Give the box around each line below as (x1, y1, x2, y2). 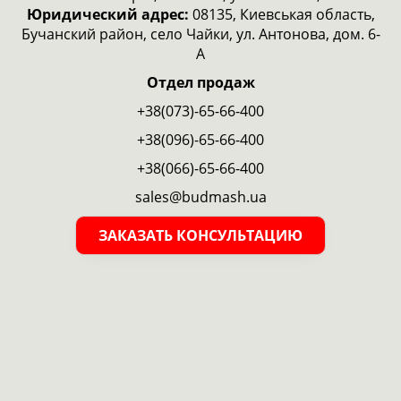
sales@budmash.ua (134, 186, 267, 207)
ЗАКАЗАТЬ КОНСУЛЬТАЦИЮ (98, 225, 303, 245)
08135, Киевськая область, (188, 4, 375, 24)
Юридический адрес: (26, 4, 189, 24)
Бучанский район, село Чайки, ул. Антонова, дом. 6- (21, 23, 380, 44)
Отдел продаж (146, 72, 255, 92)
